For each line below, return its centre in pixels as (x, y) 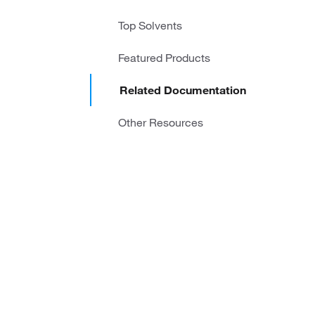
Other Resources (161, 122)
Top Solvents (150, 25)
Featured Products (164, 58)
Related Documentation (183, 90)
